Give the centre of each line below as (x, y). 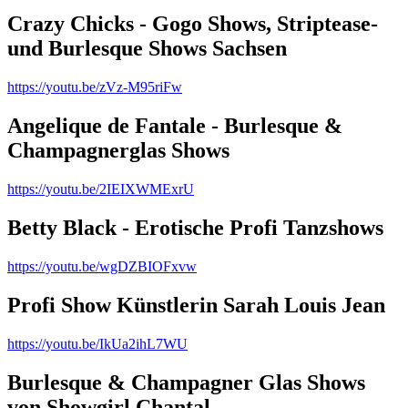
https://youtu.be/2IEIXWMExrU (101, 189)
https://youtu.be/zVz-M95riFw (95, 87)
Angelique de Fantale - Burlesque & (175, 126)
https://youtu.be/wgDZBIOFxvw (102, 266)
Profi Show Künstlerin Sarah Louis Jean (196, 305)
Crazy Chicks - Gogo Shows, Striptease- (193, 24)
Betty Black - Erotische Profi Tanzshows (195, 227)
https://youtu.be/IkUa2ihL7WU (97, 343)
